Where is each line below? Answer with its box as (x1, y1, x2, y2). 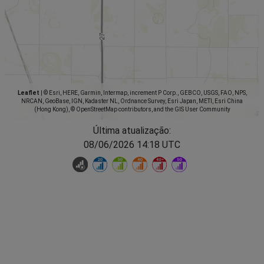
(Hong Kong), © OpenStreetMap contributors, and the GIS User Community (34, 105, 230, 113)
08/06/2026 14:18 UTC (84, 138, 180, 150)
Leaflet (17, 89, 39, 96)
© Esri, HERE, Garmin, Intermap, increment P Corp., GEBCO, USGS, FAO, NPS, (42, 89, 247, 96)
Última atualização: (93, 124, 171, 136)
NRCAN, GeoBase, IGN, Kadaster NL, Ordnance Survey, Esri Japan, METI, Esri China (21, 97, 243, 104)
